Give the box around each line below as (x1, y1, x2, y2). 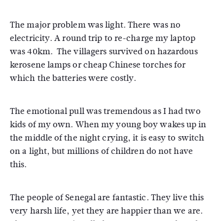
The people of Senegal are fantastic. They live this (10, 191, 204, 204)
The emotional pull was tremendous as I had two (10, 105, 201, 117)
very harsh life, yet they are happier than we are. (10, 205, 203, 217)
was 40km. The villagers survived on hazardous (10, 45, 198, 58)
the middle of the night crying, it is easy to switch (10, 132, 205, 144)
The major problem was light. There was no (10, 19, 181, 31)
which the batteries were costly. (10, 72, 137, 84)
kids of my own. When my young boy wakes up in (10, 118, 207, 131)
